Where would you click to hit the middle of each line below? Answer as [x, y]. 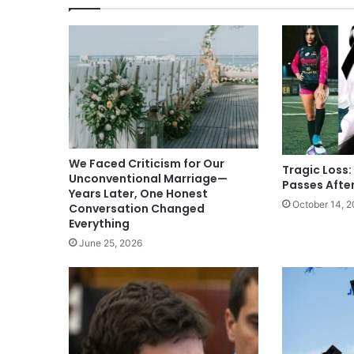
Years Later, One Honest [138, 194]
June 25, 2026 [111, 243]
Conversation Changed [137, 209]
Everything [99, 224]
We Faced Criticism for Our [147, 164]
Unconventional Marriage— [148, 179]
